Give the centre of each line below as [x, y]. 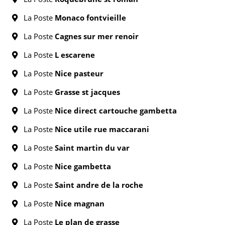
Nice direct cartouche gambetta [116, 110]
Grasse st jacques [87, 92]
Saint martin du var [92, 148]
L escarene [75, 55]
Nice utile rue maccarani [102, 129]
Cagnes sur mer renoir [97, 36]
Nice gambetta [83, 166]
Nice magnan [80, 203]
